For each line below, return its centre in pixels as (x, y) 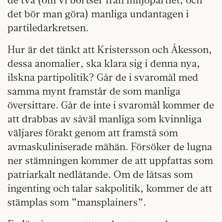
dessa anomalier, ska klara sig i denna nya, (104, 63)
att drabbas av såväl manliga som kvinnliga (105, 119)
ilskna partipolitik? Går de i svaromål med (103, 77)
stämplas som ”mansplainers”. (77, 202)
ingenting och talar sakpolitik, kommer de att (110, 188)
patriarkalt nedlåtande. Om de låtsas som (100, 174)
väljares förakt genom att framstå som (93, 133)
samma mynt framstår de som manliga (94, 91)
